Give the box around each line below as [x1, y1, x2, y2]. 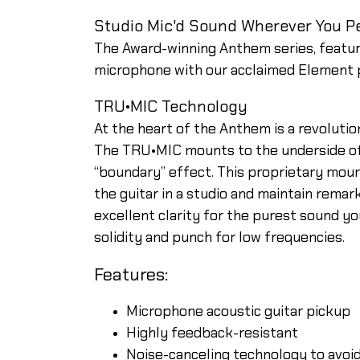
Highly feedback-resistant [126, 322, 298, 342]
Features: [94, 262, 168, 286]
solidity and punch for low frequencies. [94, 227, 345, 247]
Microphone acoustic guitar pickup [126, 301, 350, 321]
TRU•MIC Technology [94, 95, 247, 117]
